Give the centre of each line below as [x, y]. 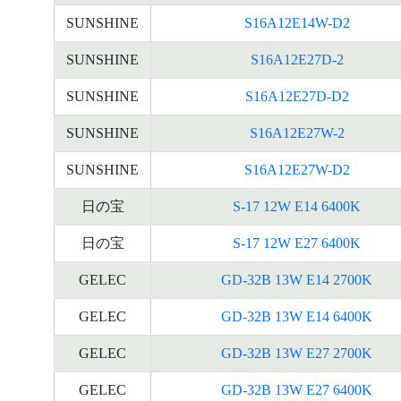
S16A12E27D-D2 [297, 96]
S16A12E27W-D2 [297, 170]
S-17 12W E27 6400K [297, 243]
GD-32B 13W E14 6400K [297, 316]
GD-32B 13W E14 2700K [297, 280]
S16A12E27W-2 [297, 133]
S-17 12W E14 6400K [297, 206]
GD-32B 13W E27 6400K [297, 390]
